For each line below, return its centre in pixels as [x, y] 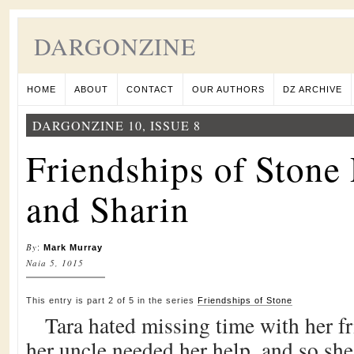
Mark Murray [73, 247]
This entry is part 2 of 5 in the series [112, 300]
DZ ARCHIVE [313, 89]
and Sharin [108, 209]
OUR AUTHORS [228, 89]
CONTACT [150, 89]
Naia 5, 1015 [55, 263]
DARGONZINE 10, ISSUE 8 [117, 125]
